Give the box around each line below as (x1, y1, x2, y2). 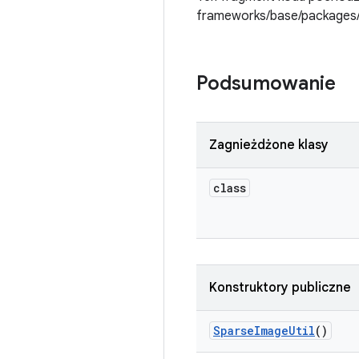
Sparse (213, 323, 254, 338)
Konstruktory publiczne (209, 280, 351, 296)
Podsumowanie (196, 71, 336, 95)
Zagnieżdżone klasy (209, 137, 329, 153)
